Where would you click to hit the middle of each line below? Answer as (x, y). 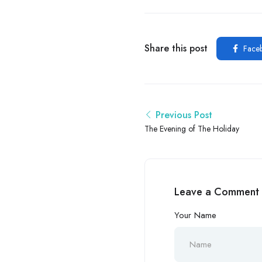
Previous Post (184, 115)
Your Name (195, 216)
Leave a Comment (217, 192)
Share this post (176, 49)
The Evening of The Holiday (192, 129)
